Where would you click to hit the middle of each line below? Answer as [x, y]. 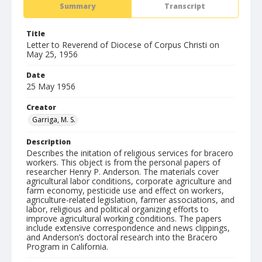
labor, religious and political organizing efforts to [118, 209]
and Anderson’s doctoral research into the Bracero [122, 237]
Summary [77, 6]
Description [49, 142]
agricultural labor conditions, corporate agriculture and [129, 181]
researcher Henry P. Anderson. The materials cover [123, 172]
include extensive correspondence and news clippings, [128, 228]
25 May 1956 [51, 86]
